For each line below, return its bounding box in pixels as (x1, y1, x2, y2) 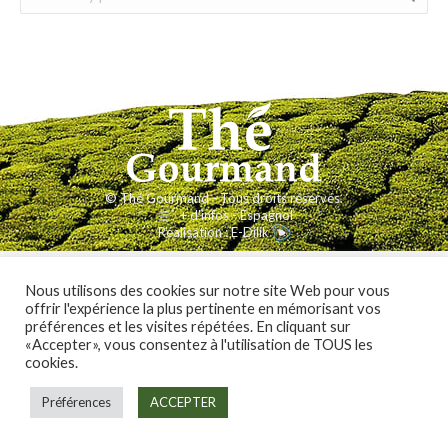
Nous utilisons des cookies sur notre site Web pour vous (25, 282, 390, 299)
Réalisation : (157, 224, 231, 241)
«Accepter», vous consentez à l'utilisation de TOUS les (25, 336, 373, 353)
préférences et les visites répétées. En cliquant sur (25, 318, 351, 335)
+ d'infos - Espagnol (179, 207, 293, 224)
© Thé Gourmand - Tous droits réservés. (105, 190, 343, 206)
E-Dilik (230, 224, 272, 241)
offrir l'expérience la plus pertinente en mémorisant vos (25, 300, 381, 317)
